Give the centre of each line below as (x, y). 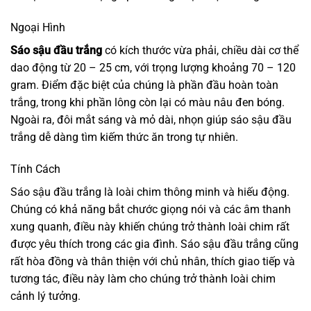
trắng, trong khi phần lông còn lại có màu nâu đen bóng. (148, 103)
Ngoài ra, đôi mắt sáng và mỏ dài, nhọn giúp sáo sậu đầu (151, 120)
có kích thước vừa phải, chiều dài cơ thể (200, 51)
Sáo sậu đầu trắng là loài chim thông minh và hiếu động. (150, 192)
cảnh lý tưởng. (45, 296)
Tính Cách (35, 169)
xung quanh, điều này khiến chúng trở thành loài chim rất (150, 227)
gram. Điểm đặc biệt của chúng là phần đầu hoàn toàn (144, 85)
